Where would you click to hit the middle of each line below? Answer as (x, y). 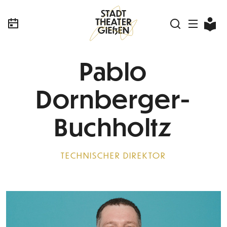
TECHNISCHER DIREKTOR (113, 155)
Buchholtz (113, 126)
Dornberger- (113, 99)
